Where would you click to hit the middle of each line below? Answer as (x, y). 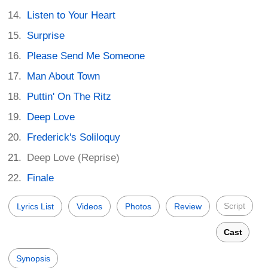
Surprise (46, 36)
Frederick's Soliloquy (74, 138)
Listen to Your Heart (71, 16)
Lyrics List (35, 207)
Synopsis (33, 259)
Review (188, 207)
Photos (138, 207)
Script (234, 206)
